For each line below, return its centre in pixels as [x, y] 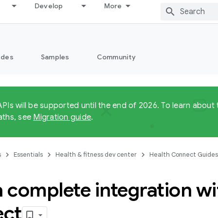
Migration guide [62, 117]
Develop [49, 6]
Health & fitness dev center [96, 154]
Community [116, 57]
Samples [55, 57]
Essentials [28, 154]
